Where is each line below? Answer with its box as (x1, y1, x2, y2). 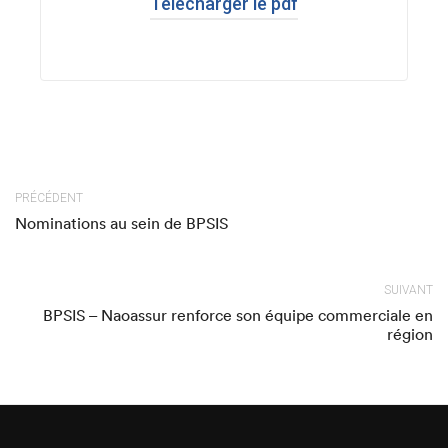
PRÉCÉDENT (15, 191, 83, 205)
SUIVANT (384, 283, 433, 297)
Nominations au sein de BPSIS (15, 213, 228, 233)
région (387, 324, 433, 344)
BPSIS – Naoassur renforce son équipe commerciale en (43, 305, 433, 325)
